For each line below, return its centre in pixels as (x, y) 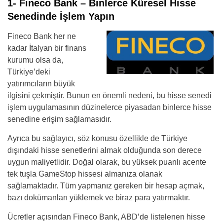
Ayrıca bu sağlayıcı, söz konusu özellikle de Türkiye (97, 138)
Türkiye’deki (29, 72)
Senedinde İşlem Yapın (61, 16)
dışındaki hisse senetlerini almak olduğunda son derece (105, 150)
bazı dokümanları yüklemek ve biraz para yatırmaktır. (99, 198)
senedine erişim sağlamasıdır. (59, 119)
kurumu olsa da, (35, 60)
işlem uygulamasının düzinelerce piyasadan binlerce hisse (110, 107)
